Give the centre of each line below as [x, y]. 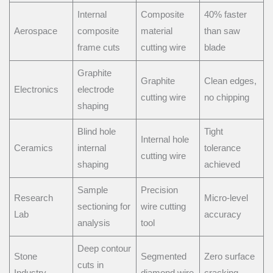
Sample [93, 190]
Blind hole [97, 131]
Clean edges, [231, 81]
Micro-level [226, 198]
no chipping [227, 97]
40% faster [226, 14]
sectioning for [104, 206]
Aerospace [36, 31]
